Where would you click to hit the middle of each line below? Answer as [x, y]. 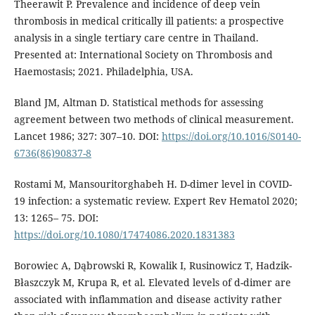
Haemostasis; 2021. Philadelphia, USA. [103, 71]
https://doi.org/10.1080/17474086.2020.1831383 [124, 234]
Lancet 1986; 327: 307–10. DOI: [88, 136]
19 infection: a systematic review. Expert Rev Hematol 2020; [155, 200]
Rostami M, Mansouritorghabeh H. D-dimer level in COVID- [153, 184]
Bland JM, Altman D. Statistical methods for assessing [139, 102]
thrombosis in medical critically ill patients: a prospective [149, 20]
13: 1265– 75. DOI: [56, 217]
